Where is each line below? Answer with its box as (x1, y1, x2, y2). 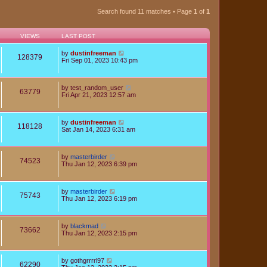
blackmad (70, 222, 98, 229)
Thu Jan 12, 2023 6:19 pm (61, 194, 137, 202)
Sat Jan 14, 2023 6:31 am (61, 125, 135, 133)
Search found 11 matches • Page (97, 7, 194, 15)
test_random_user (70, 83, 123, 91)
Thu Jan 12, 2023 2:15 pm (61, 229, 137, 237)
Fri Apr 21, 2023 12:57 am (61, 91, 136, 98)
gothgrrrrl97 (70, 256, 104, 264)
